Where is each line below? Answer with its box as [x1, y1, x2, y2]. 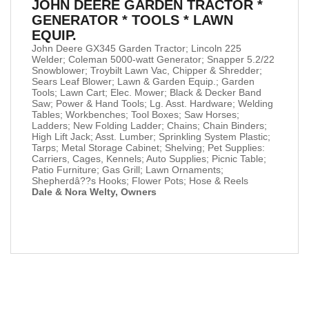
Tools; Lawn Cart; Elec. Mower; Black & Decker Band [32, 86, 261, 98]
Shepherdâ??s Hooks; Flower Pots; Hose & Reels [32, 175, 248, 186]
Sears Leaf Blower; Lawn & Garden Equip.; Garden [32, 75, 255, 87]
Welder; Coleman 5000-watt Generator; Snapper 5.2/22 [32, 53, 275, 65]
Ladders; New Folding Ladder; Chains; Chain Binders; [32, 119, 267, 131]
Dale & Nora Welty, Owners [32, 186, 157, 197]
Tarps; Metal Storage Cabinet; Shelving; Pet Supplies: [32, 141, 265, 153]
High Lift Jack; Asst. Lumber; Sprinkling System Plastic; [32, 130, 270, 142]
